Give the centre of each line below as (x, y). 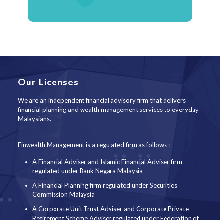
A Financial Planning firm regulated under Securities (105, 185)
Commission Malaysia (63, 194)
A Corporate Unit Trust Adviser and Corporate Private (110, 208)
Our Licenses (48, 82)
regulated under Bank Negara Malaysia (87, 171)
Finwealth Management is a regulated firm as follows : (94, 145)
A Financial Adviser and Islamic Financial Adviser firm (107, 161)
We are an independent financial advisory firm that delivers (101, 100)
